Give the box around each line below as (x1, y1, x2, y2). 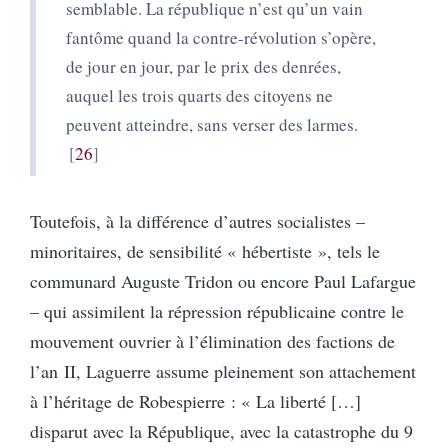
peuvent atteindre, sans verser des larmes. (66, 112, 358, 136)
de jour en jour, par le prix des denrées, (66, 54, 341, 78)
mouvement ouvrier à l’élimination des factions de (30, 328, 395, 353)
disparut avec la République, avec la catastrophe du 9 (30, 418, 413, 443)
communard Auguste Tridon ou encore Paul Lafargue (30, 268, 416, 293)
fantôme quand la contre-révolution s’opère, (66, 25, 376, 49)
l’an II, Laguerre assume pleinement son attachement (30, 358, 416, 383)
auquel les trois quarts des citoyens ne (66, 83, 333, 107)
